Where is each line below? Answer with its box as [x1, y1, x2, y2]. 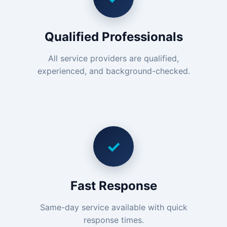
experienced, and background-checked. [37, 66, 190, 76]
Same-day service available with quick [40, 202, 187, 212]
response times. [83, 215, 144, 225]
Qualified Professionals [44, 29, 183, 44]
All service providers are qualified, [48, 53, 179, 63]
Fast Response [70, 178, 157, 193]
